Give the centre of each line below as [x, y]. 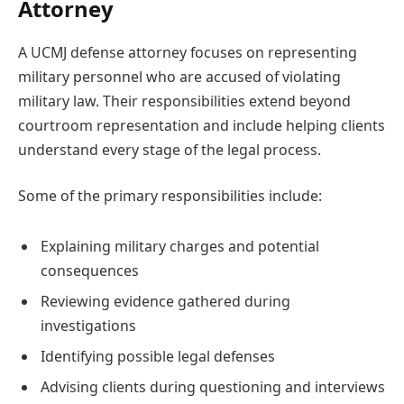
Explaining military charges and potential [180, 246]
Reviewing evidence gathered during [165, 301]
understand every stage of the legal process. [170, 149]
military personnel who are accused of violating [179, 76]
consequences [90, 270]
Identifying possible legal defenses [158, 356]
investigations [88, 325]
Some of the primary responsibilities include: [170, 196]
